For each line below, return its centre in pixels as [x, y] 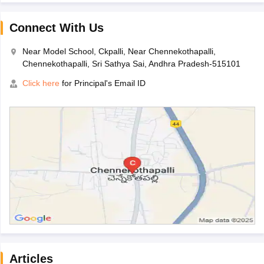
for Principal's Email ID [102, 83]
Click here [41, 83]
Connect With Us [56, 28]
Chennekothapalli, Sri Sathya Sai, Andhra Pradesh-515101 [131, 64]
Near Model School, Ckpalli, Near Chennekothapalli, [119, 52]
